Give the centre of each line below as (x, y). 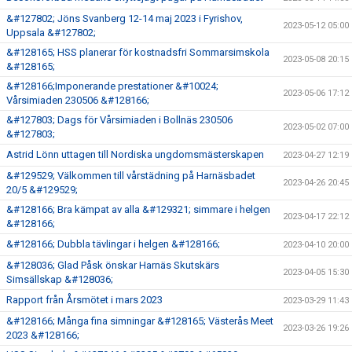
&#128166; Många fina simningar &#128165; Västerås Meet (140, 321)
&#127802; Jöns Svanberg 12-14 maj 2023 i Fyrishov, (125, 18)
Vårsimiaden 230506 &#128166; (78, 100)
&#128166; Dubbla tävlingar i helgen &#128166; (113, 244)
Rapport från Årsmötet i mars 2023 (84, 299)
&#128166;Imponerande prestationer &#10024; (112, 86)
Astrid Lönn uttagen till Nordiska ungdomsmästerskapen (135, 154)
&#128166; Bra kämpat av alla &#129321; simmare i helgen (138, 209)
